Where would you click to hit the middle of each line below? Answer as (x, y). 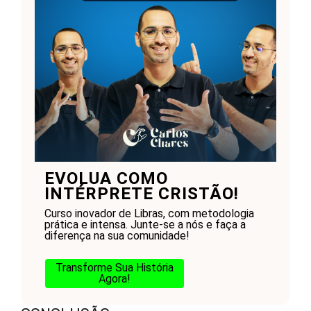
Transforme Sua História (114, 267)
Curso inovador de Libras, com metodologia (149, 213)
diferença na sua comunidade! (117, 235)
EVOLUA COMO (106, 178)
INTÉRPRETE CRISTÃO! (141, 193)
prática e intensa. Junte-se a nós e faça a (145, 224)
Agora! (114, 278)
